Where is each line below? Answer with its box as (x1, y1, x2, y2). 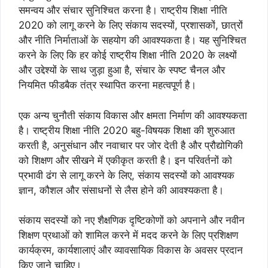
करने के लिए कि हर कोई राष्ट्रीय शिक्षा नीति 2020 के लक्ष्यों (19, 49, 237, 61)
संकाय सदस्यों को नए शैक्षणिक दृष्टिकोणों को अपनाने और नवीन (19, 214, 245, 226)
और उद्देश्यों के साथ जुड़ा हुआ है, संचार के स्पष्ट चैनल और (19, 64, 225, 76)
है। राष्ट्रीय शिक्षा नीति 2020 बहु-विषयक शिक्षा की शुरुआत (19, 124, 235, 136)
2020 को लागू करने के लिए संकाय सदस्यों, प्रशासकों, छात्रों (19, 19, 243, 31)
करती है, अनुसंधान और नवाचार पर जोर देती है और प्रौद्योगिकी (19, 139, 243, 151)
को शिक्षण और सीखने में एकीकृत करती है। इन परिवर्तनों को (19, 154, 232, 166)
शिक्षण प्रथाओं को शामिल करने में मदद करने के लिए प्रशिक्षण (19, 229, 238, 241)
